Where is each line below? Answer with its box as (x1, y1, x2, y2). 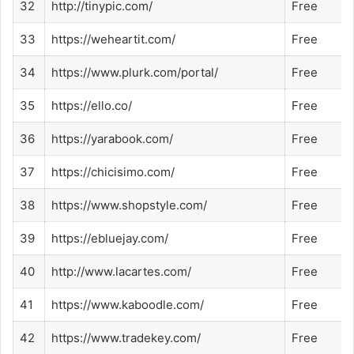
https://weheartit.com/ (51, 32, 175, 47)
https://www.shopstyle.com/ (51, 198, 207, 213)
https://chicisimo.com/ (51, 164, 175, 180)
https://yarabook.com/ (51, 131, 173, 147)
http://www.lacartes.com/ (51, 264, 191, 280)
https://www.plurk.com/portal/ (51, 65, 218, 81)
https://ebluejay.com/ (51, 231, 168, 247)
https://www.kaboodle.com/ (51, 297, 204, 313)
